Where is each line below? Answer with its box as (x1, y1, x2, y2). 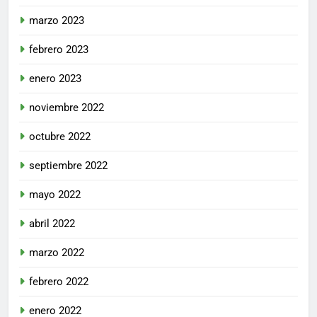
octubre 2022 (29, 129, 91, 143)
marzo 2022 (29, 246, 84, 259)
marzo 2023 (29, 13, 84, 27)
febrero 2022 (29, 275, 88, 288)
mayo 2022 (29, 188, 81, 201)
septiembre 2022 (29, 158, 108, 172)
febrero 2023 (29, 42, 88, 56)
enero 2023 (29, 71, 81, 85)
